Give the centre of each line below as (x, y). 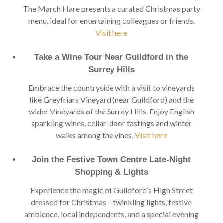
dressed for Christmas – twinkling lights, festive (111, 202)
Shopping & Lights (111, 172)
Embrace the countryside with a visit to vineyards (111, 87)
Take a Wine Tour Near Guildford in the (111, 57)
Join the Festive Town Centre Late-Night (111, 160)
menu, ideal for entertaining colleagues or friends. (111, 21)
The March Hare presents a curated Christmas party (111, 9)
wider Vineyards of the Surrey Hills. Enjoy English (111, 111)
